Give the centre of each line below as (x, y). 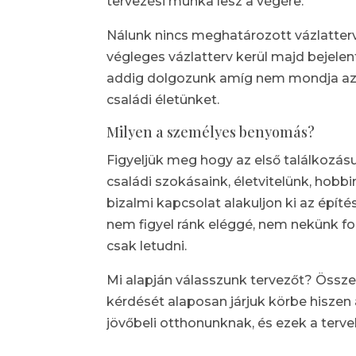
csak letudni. (147, 246)
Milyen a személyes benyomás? (211, 132)
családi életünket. (163, 100)
